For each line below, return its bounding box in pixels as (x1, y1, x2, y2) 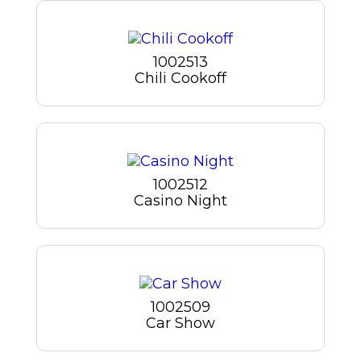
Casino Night (133, 192, 227, 210)
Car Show (145, 314, 215, 333)
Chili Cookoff (134, 68, 226, 87)
